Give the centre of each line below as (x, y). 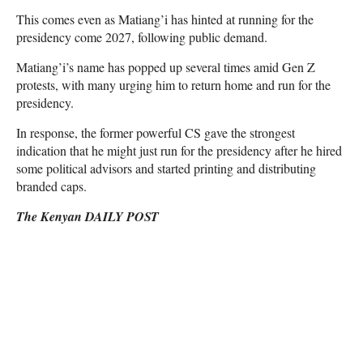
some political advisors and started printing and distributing (166, 168)
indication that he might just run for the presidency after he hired (179, 150)
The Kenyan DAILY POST (88, 216)
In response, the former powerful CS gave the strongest (156, 132)
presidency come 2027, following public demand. (142, 37)
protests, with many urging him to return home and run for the (173, 85)
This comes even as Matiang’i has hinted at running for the (165, 19)
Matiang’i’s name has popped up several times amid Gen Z (166, 67)
